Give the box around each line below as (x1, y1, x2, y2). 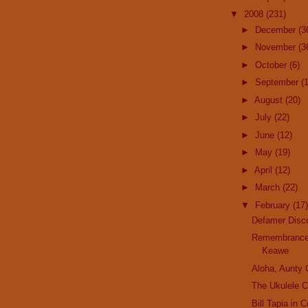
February (254, 199, 293, 210)
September (254, 77, 301, 88)
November (254, 42, 298, 53)
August (254, 94, 285, 105)
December (254, 24, 298, 35)
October (254, 59, 289, 70)
